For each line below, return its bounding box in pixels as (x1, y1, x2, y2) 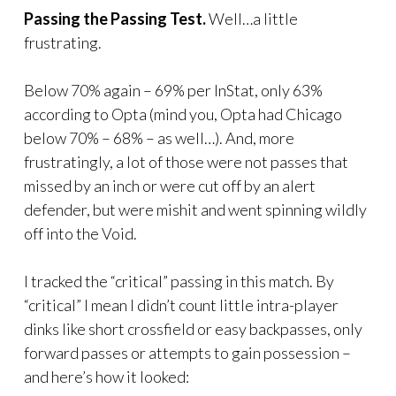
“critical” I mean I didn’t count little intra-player (24, 295, 339, 316)
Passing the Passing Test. (24, 9, 206, 29)
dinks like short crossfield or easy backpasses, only (24, 319, 362, 339)
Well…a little (206, 9, 298, 29)
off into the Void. (24, 224, 137, 244)
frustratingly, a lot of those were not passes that (24, 152, 348, 172)
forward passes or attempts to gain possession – (24, 343, 351, 363)
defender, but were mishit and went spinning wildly (24, 200, 367, 220)
